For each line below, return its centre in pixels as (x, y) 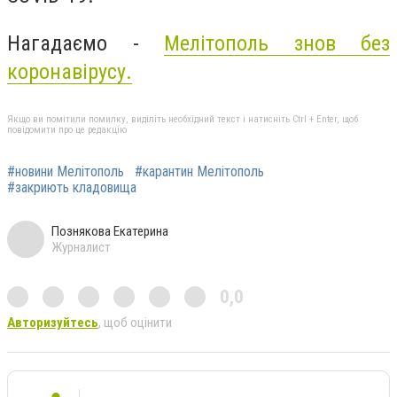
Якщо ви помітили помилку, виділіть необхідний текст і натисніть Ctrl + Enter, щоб (183, 119)
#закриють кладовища (72, 187)
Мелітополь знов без (277, 43)
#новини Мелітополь (66, 171)
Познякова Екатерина (110, 231)
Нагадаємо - (86, 43)
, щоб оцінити (135, 322)
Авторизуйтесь (53, 322)
